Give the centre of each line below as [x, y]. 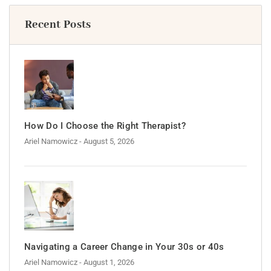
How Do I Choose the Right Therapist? [105, 126]
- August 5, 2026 [107, 142]
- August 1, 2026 [107, 263]
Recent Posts [58, 25]
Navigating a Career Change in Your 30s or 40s [124, 247]
